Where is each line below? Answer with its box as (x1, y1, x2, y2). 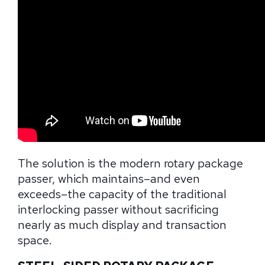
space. (18, 232, 52, 248)
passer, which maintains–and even (18, 171, 200, 187)
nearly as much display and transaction (18, 217, 227, 233)
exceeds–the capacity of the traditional (18, 186, 227, 202)
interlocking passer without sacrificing (18, 202, 219, 218)
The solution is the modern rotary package (18, 156, 243, 172)
